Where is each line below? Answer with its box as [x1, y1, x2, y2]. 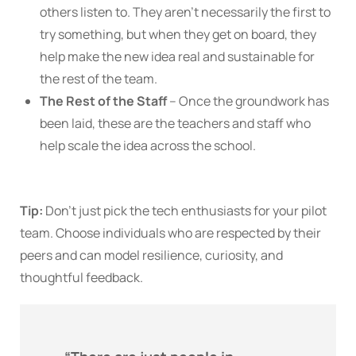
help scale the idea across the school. [40, 137, 256, 155]
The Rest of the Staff [40, 92, 167, 110]
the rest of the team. [40, 70, 157, 88]
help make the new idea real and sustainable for [40, 48, 315, 66]
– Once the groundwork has [167, 92, 329, 110]
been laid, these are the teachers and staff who [40, 114, 311, 133]
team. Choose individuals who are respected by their [20, 224, 321, 242]
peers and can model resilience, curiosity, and [20, 246, 283, 265]
